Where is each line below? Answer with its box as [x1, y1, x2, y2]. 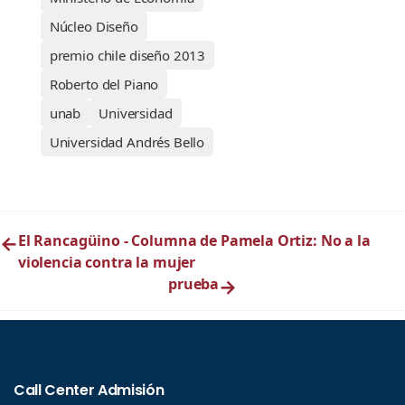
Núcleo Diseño [49, 17, 138, 36]
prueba [168, 274, 220, 295]
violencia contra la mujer [17, 252, 196, 273]
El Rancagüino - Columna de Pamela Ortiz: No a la [17, 231, 371, 251]
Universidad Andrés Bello [49, 133, 205, 152]
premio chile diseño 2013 [49, 46, 206, 65]
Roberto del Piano [49, 75, 159, 94]
